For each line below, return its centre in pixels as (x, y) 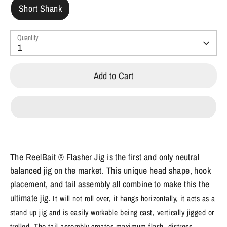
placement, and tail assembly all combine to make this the (110, 184)
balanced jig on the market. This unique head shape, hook (111, 171)
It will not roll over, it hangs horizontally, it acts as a (134, 199)
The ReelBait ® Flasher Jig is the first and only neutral (105, 157)
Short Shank (40, 9)
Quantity (28, 38)
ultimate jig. (32, 198)
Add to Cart (113, 76)
